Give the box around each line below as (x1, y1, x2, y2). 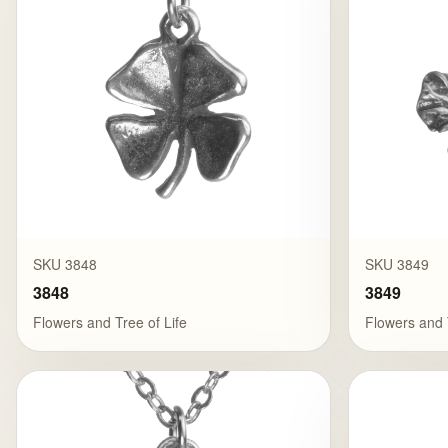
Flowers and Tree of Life (33, 311, 187, 332)
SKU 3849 (365, 254, 430, 275)
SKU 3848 (33, 254, 97, 275)
